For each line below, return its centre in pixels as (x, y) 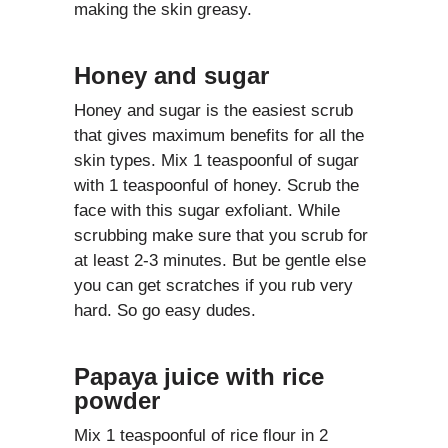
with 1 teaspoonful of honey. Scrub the (216, 185)
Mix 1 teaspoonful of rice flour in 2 (201, 435)
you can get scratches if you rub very (213, 285)
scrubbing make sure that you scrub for (221, 235)
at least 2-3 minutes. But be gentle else (220, 260)
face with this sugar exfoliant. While (207, 210)
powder (117, 400)
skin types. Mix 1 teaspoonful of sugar (216, 160)
